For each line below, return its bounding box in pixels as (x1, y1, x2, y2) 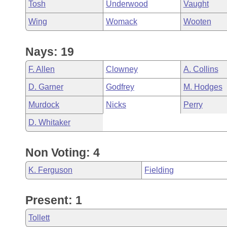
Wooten (183, 17, 211, 26)
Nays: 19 (25, 45, 74, 58)
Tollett (28, 213, 50, 222)
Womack (105, 17, 137, 26)
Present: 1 (25, 194, 82, 207)
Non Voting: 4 (25, 146, 100, 159)
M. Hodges (183, 83, 222, 91)
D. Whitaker (28, 118, 70, 127)
